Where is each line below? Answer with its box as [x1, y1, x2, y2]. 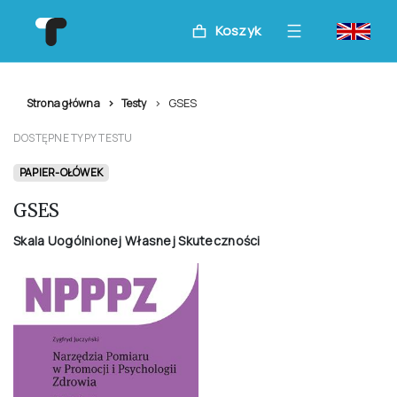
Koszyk [214, 21, 261, 40]
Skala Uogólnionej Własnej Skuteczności [13, 232, 261, 249]
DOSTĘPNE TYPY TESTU [13, 130, 133, 145]
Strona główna [27, 96, 100, 111]
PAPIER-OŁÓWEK [19, 165, 104, 180]
